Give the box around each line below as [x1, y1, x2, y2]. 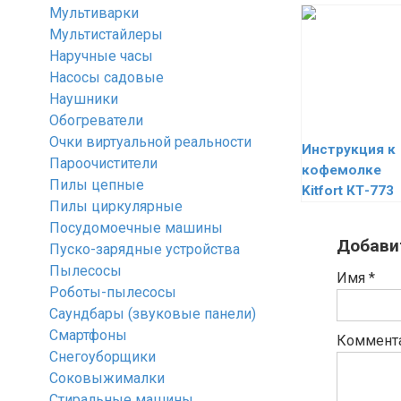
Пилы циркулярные [49, 198, 183, 215]
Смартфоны [49, 327, 127, 344]
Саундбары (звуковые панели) [49, 305, 256, 322]
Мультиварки [49, 4, 139, 21]
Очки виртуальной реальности [49, 133, 252, 150]
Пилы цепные [49, 176, 144, 193]
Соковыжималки [49, 370, 165, 387]
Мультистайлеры [49, 26, 163, 43]
